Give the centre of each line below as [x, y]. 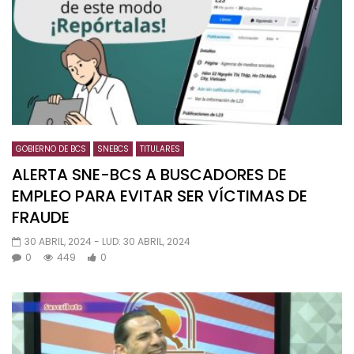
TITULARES [160, 149]
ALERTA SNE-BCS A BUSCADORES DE [149, 174]
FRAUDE [41, 217]
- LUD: [109, 241]
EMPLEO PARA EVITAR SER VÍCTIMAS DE [160, 196]
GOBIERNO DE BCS [51, 149]
